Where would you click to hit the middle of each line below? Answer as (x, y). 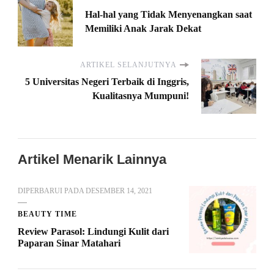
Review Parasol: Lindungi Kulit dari (93, 232)
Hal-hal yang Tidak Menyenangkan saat (168, 15)
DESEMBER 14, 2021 (119, 191)
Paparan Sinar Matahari (69, 243)
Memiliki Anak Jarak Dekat (143, 29)
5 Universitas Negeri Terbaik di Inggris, (107, 82)
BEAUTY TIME (47, 214)
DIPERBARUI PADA (52, 191)
